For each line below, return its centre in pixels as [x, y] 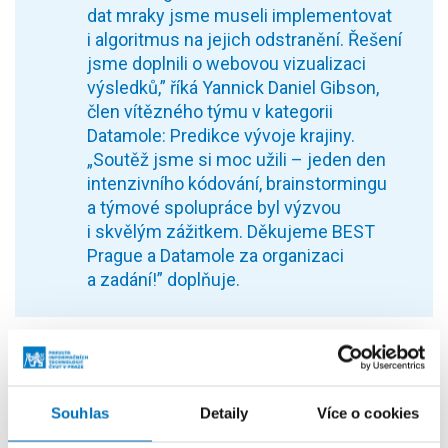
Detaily [224, 412]
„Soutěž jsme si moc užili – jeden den [236, 159]
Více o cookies [368, 412]
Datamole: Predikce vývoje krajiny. [221, 135]
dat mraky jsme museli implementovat [239, 15]
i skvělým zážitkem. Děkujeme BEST [231, 231]
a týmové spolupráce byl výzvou [214, 207]
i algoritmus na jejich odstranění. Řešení [244, 39]
